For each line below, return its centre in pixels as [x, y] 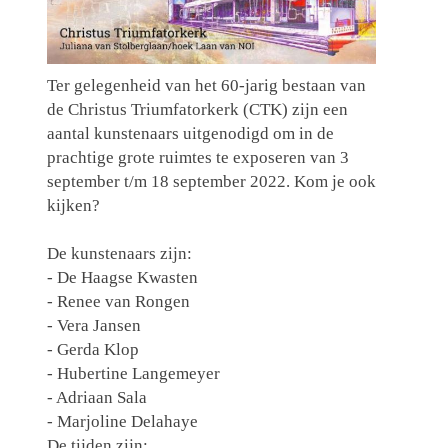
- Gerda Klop [92, 350]
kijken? [73, 206]
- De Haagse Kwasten [122, 278]
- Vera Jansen [93, 326]
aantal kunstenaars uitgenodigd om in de [190, 134]
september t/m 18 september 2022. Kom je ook [211, 182]
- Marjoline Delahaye [122, 422]
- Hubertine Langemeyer [133, 374]
